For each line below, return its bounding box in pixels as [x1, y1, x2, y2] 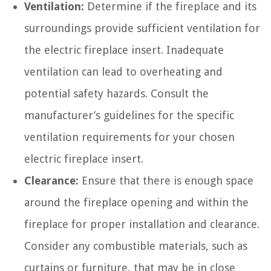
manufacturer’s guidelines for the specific [24, 108, 234, 122]
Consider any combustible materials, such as [24, 239, 247, 252]
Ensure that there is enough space [79, 174, 253, 187]
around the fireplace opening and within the [24, 195, 249, 209]
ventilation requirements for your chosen [24, 130, 235, 143]
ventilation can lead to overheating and [24, 65, 223, 78]
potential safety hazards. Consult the [24, 87, 209, 100]
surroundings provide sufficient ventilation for [24, 21, 260, 34]
